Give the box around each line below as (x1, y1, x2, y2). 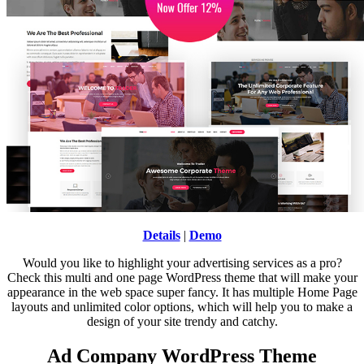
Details (142, 228, 180, 243)
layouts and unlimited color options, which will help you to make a (11, 300, 353, 314)
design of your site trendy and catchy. (86, 314, 278, 329)
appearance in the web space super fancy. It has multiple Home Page (6, 285, 357, 300)
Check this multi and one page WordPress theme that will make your (6, 271, 357, 285)
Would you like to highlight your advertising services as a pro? (22, 256, 342, 271)
